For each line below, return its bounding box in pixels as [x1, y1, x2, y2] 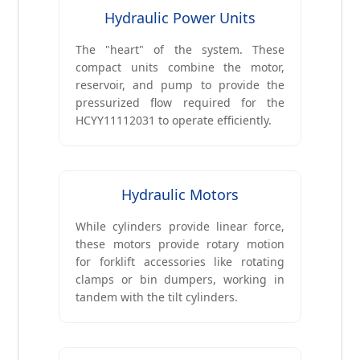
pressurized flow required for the [76, 95, 284, 111]
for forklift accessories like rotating [76, 254, 284, 270]
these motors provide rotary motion [76, 236, 284, 252]
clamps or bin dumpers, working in [76, 272, 284, 288]
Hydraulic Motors [121, 185, 239, 205]
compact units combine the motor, [76, 59, 284, 76]
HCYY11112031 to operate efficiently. [76, 112, 272, 129]
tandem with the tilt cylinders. [76, 289, 239, 305]
